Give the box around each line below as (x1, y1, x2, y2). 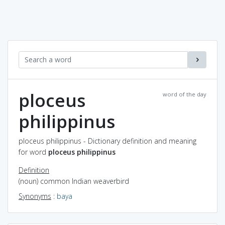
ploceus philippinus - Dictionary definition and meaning (19, 136, 196, 146)
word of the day (163, 90, 206, 98)
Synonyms (19, 191, 51, 201)
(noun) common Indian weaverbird (19, 176, 129, 186)
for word (19, 147, 48, 157)
